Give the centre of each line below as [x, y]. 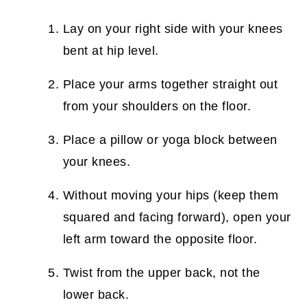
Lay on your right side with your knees [173, 29]
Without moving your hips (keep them [171, 195]
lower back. [96, 295]
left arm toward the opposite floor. [160, 239]
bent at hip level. [111, 51]
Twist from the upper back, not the [161, 273]
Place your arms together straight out [170, 84]
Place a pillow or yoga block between [170, 140]
